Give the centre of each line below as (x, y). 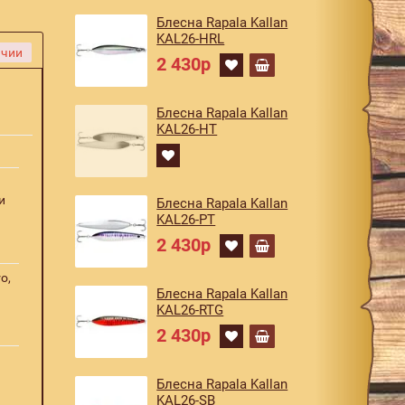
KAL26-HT (187, 129)
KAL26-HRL (191, 39)
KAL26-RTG (190, 310)
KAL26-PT (186, 220)
